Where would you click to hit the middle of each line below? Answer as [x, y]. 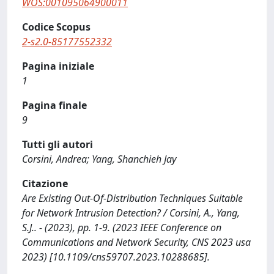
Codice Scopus [56, 27]
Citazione [45, 183]
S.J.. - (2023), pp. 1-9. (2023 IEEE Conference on [122, 228]
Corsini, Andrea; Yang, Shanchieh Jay [99, 159]
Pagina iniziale [58, 66]
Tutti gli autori [57, 144]
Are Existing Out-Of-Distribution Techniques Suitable [132, 198]
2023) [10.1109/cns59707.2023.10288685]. [116, 257]
